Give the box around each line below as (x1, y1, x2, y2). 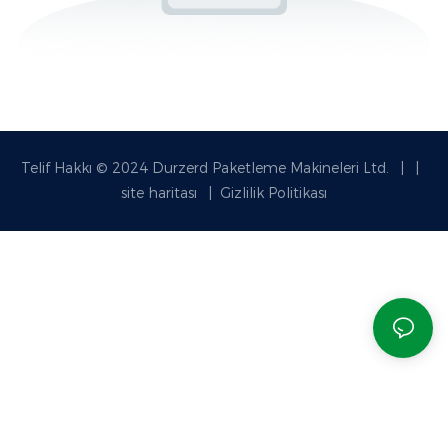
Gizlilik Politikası (216, 183, 327, 202)
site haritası (121, 183, 201, 202)
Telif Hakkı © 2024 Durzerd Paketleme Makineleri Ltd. (21, 158, 393, 177)
